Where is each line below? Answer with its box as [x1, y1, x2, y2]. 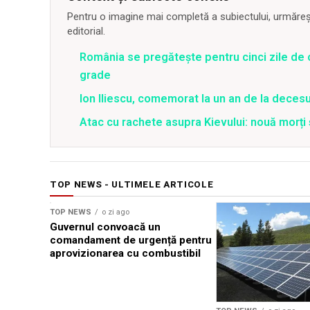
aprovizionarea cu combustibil [50, 247, 201, 260]
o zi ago [102, 208, 129, 217]
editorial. [67, 25, 105, 38]
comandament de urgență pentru [50, 234, 212, 247]
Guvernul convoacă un [50, 221, 161, 234]
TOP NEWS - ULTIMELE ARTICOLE [50, 179, 214, 190]
